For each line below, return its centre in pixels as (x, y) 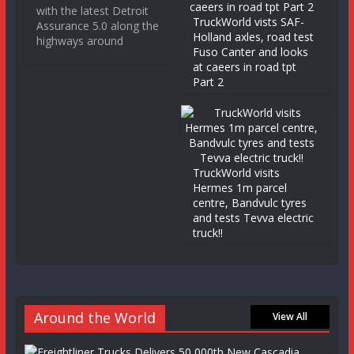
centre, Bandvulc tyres (250, 203)
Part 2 (209, 82)
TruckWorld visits (237, 173)
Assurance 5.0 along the (97, 26)
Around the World (94, 318)
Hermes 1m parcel (240, 188)
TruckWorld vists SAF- (249, 22)
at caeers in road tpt (245, 67)
